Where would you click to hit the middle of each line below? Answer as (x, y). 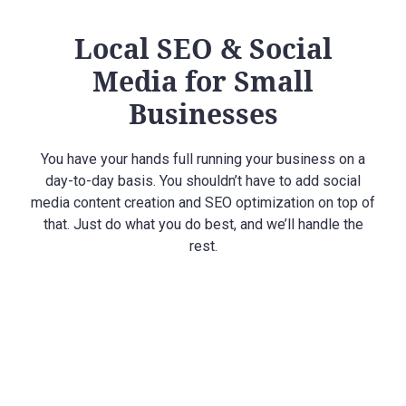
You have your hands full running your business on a (203, 159)
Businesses (203, 113)
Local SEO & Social (203, 48)
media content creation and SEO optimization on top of (203, 202)
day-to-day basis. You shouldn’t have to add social (203, 180)
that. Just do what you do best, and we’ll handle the (203, 224)
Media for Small (203, 81)
